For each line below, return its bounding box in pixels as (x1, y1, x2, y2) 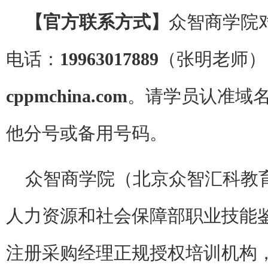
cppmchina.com (6, 87, 127, 106)
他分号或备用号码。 (6, 124, 167, 143)
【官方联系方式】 (25, 13, 169, 32)
